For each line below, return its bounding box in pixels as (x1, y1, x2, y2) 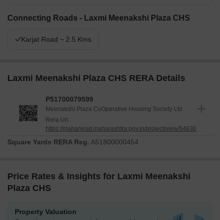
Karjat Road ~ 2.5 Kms (21, 35, 91, 44)
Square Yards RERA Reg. (7, 138, 89, 146)
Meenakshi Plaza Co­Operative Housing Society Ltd (46, 106, 182, 113)
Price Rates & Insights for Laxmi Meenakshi (7, 171, 191, 182)
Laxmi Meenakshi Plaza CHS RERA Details (7, 73, 185, 83)
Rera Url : (46, 116, 71, 124)
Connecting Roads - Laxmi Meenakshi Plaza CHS (7, 14, 190, 23)
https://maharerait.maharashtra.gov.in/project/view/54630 (46, 125, 196, 133)
